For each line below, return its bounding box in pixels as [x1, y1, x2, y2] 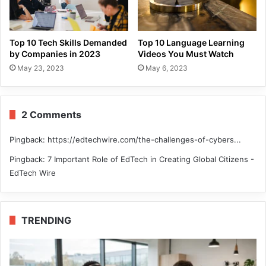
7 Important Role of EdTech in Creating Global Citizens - [47, 154, 254, 164]
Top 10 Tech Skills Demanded [9, 37, 127, 47]
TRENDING [21, 214, 71, 226]
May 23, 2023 [17, 63, 64, 72]
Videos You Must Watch [138, 48, 234, 59]
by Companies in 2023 [9, 48, 100, 59]
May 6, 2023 [145, 63, 188, 72]
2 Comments [21, 108, 81, 121]
